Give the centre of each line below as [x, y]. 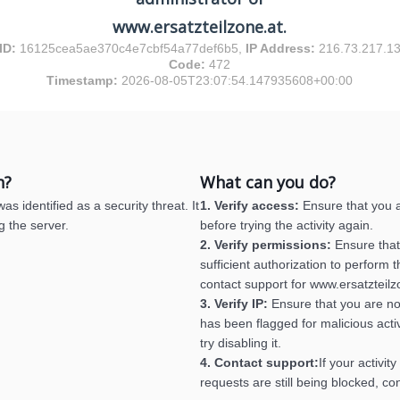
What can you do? [268, 182]
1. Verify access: [250, 205]
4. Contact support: [259, 362]
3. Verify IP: [234, 304]
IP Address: [283, 48]
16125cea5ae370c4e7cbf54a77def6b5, [133, 48]
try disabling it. [241, 343]
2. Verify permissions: [266, 245]
